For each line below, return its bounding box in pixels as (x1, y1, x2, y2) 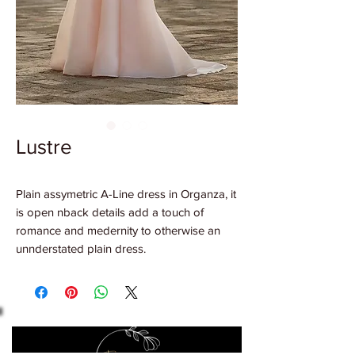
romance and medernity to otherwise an (16, 223, 220, 237)
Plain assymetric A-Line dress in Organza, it (16, 187, 236, 200)
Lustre (16, 136, 72, 158)
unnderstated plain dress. (16, 242, 146, 255)
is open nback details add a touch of (16, 205, 204, 219)
